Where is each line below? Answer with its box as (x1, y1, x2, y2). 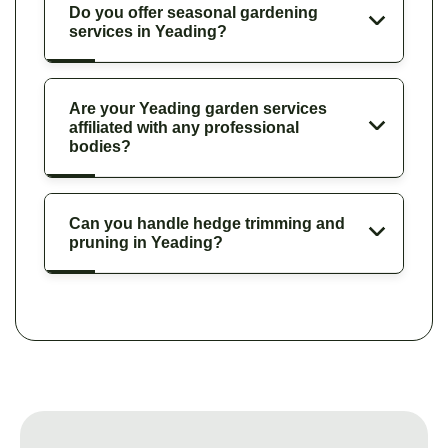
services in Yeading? (69, 22, 227, 40)
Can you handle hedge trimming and (69, 214, 345, 232)
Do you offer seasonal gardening (69, 3, 318, 21)
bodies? (69, 137, 131, 155)
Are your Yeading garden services (69, 99, 327, 117)
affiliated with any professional (69, 118, 299, 136)
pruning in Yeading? (69, 233, 223, 251)
